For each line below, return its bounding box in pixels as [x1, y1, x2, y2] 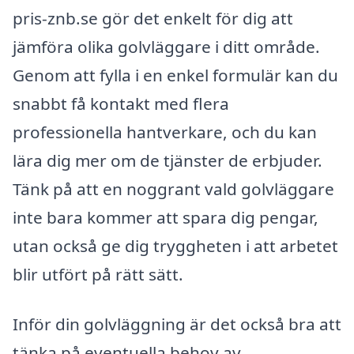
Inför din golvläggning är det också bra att [13, 313, 341, 336]
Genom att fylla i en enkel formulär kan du [13, 63, 338, 86]
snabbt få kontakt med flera [13, 92, 229, 115]
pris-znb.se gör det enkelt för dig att [13, 6, 293, 29]
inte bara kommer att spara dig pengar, [13, 205, 318, 228]
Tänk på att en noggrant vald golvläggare [13, 177, 334, 200]
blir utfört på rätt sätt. [13, 262, 183, 285]
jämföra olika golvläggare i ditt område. [13, 35, 320, 58]
